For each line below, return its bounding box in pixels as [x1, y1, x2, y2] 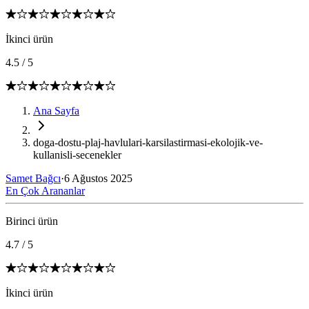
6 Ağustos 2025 [64, 172, 132, 184]
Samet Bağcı [6, 172, 61, 184]
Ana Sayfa [33, 105, 79, 117]
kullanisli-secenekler [33, 149, 121, 161]
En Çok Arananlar [6, 185, 85, 197]
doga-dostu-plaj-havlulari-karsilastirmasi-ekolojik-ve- [33, 137, 263, 148]
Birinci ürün [6, 215, 58, 227]
